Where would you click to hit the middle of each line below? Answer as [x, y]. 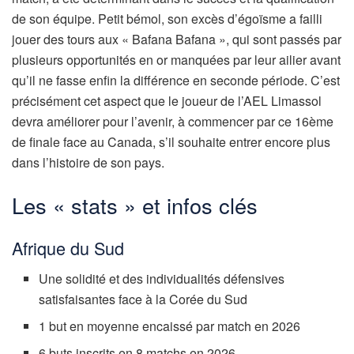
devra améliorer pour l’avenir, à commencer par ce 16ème [173, 122]
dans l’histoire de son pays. [88, 163]
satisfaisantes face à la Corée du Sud [143, 299]
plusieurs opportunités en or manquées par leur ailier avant [176, 60]
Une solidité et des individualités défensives [162, 279]
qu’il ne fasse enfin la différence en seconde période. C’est [176, 81]
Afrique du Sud [68, 248]
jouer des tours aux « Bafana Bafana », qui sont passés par [177, 40]
